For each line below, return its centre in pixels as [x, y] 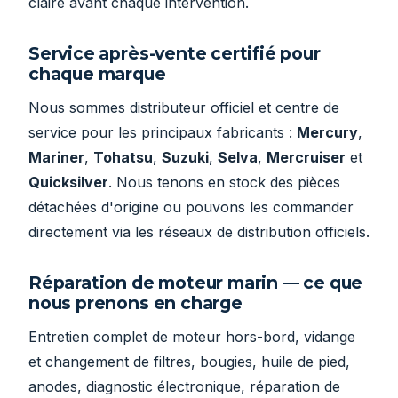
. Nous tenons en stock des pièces [224, 183]
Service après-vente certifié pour [175, 54]
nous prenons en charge [135, 303]
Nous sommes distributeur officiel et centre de [184, 108]
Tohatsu [123, 158]
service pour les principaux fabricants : [163, 133]
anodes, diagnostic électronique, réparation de [184, 387]
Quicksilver [68, 183]
